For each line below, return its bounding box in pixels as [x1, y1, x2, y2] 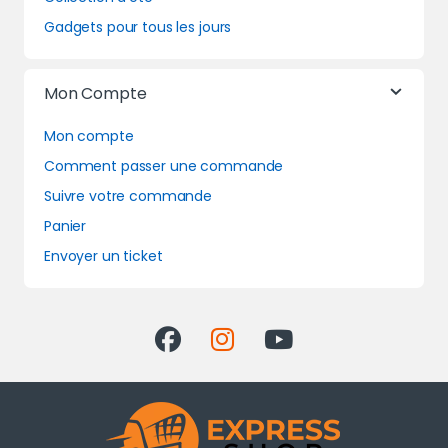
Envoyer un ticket [44, 245, 163, 266]
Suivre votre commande [44, 185, 213, 206]
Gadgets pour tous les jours [44, 16, 232, 37]
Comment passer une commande [44, 155, 284, 176]
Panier [44, 215, 87, 236]
